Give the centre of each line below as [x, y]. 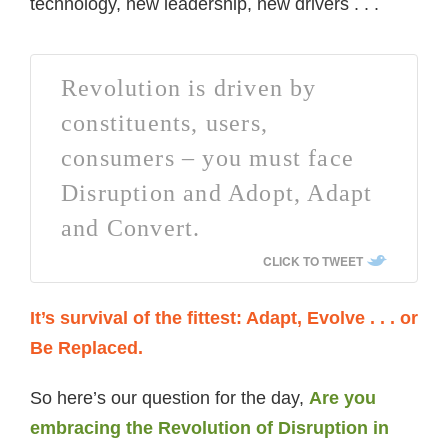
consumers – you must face [207, 158]
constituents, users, [164, 123]
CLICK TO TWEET [313, 261]
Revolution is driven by [189, 88]
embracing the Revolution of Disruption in [209, 428]
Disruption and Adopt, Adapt [217, 193]
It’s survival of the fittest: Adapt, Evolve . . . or [224, 318]
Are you [342, 398]
